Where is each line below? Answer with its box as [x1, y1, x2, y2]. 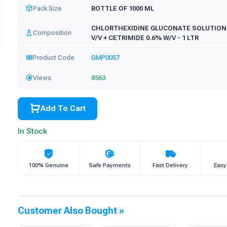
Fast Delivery [153, 162, 188, 169]
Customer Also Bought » [18, 205, 125, 216]
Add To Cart [40, 104, 86, 113]
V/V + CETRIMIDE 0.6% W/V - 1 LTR [91, 34, 199, 42]
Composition [33, 29, 72, 36]
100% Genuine [28, 162, 68, 169]
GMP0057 [91, 54, 120, 61]
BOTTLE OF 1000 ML [91, 5, 155, 12]
